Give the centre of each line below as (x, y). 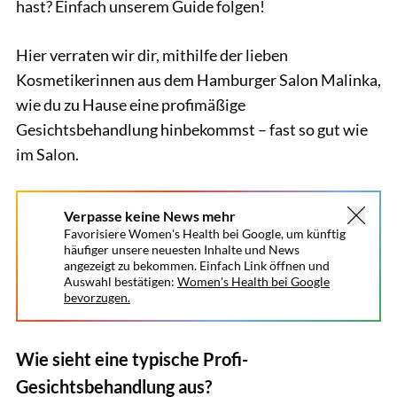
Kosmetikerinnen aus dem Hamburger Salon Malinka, (198, 79)
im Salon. (47, 154)
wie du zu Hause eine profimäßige (131, 104)
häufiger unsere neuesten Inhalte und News (182, 249)
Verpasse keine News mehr (150, 215)
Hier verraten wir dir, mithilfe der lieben (152, 54)
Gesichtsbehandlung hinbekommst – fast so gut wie (192, 129)
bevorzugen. (97, 297)
